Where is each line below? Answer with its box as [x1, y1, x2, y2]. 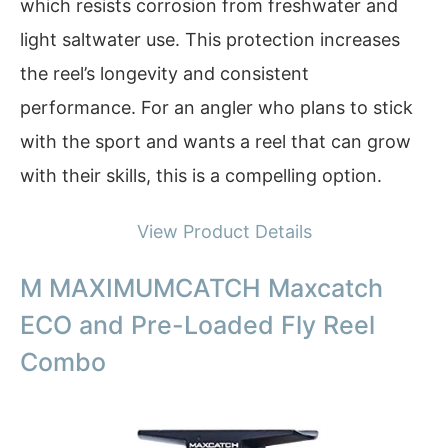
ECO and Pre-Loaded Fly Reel [20, 310, 375, 341]
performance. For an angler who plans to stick [20, 97, 413, 119]
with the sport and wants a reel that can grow [20, 131, 411, 153]
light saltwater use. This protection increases [20, 29, 400, 51]
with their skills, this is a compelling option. [20, 165, 382, 187]
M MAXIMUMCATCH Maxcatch [20, 273, 383, 304]
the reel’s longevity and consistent [20, 63, 309, 85]
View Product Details [136, 220, 312, 242]
